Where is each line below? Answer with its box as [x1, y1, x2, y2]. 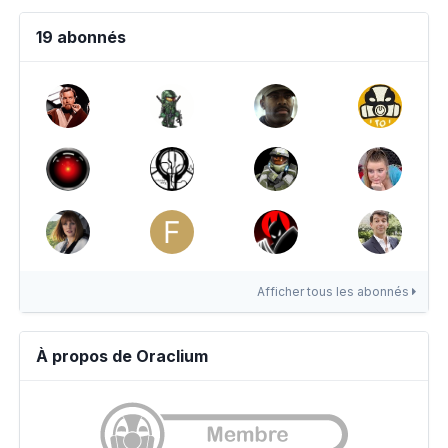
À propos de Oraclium [36, 346, 208, 366]
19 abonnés [36, 27, 126, 47]
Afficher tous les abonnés [257, 284, 412, 299]
